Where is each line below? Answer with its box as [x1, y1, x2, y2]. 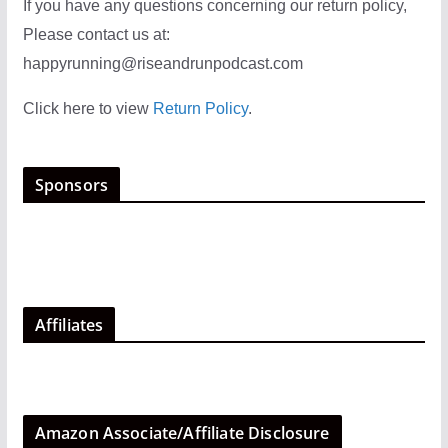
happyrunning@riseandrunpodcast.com [22, 54, 303, 72]
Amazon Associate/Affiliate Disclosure [34, 421, 330, 444]
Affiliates [34, 313, 104, 336]
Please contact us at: [22, 25, 170, 43]
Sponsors [34, 173, 108, 196]
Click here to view [22, 99, 153, 117]
